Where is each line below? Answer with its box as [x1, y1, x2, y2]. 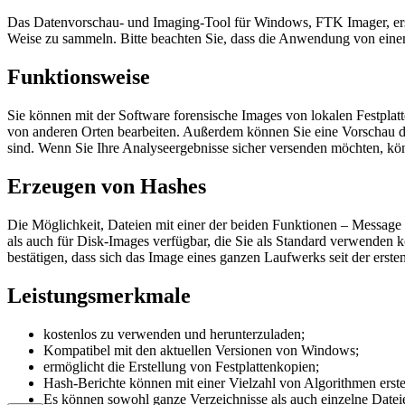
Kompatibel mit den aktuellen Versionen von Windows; [43, 342, 359, 358]
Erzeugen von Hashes [7, 174, 206, 198]
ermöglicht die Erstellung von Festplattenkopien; [43, 358, 319, 374]
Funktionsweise [7, 65, 150, 89]
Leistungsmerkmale [7, 283, 191, 307]
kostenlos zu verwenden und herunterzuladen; [43, 325, 305, 342]
